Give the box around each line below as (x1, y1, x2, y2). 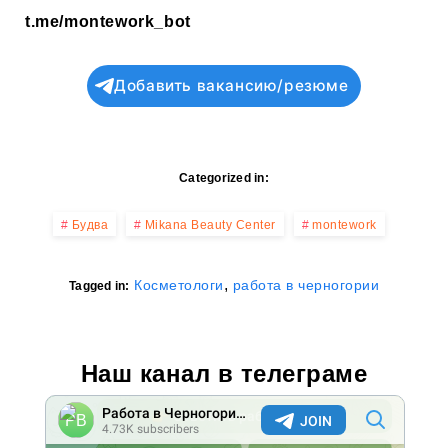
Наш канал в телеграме (80, 359, 368, 387)
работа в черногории (232, 276, 379, 293)
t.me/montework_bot (25, 12, 191, 30)
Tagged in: (69, 278, 130, 293)
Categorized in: (179, 170, 269, 185)
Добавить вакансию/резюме (114, 75, 349, 95)
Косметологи (134, 276, 224, 293)
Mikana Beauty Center (144, 217, 276, 232)
